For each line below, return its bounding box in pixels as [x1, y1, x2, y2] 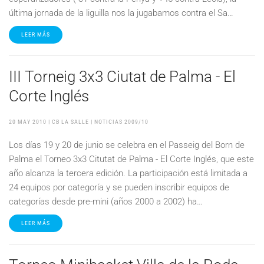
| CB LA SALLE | [47, 118, 94, 125]
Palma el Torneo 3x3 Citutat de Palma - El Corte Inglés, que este [9, 154, 254, 164]
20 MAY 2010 [9, 118, 47, 125]
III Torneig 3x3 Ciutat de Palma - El [9, 68, 236, 85]
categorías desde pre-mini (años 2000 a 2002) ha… [9, 196, 203, 207]
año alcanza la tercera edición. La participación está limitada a [9, 168, 247, 179]
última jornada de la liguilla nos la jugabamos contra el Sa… [9, 8, 233, 18]
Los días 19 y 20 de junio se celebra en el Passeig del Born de [9, 140, 245, 150]
